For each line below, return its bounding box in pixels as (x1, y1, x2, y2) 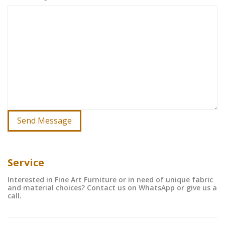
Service (8, 156, 44, 169)
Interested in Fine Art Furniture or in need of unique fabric (8, 175, 213, 184)
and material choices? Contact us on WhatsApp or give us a (8, 183, 217, 192)
